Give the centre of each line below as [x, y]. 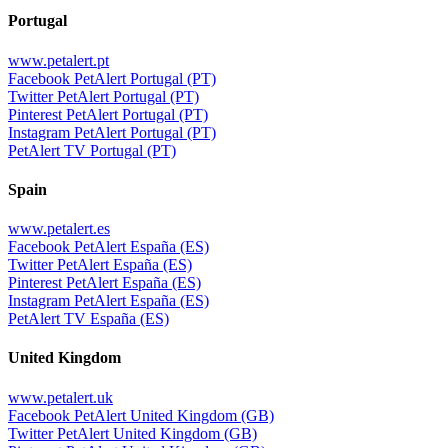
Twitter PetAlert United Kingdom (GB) [132, 433]
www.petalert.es [59, 229]
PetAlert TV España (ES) [88, 319]
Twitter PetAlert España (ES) [100, 265]
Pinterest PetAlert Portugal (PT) [108, 114]
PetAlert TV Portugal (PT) [92, 150]
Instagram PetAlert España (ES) [108, 301]
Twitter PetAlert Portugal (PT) [103, 96]
